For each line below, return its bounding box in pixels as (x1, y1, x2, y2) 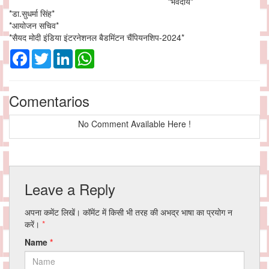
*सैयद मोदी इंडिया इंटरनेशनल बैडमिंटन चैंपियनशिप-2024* (9, 31, 184, 44)
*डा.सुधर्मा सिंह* (9, 7, 55, 20)
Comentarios (9, 90, 89, 112)
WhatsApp (94, 48, 133, 61)
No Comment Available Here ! (78, 118, 191, 130)
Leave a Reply (25, 178, 115, 200)
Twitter (51, 48, 76, 61)
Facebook (29, 48, 67, 61)
